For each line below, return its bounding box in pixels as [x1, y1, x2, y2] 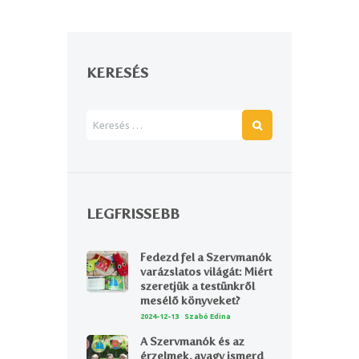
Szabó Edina [184, 313, 231, 321]
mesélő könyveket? [139, 294, 240, 309]
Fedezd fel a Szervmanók [139, 251, 272, 265]
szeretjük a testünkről [139, 280, 255, 294]
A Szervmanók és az [139, 335, 244, 349]
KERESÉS [87, 63, 148, 82]
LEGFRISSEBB [87, 204, 179, 223]
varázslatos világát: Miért [139, 265, 272, 280]
